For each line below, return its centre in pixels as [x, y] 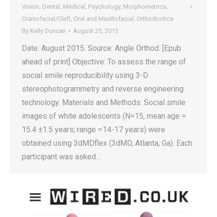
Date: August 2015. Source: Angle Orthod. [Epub [101, 48]
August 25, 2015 [96, 31]
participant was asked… [61, 157]
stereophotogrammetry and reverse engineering [103, 89]
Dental [51, 7]
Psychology [104, 7]
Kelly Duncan [48, 31]
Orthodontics [155, 19]
